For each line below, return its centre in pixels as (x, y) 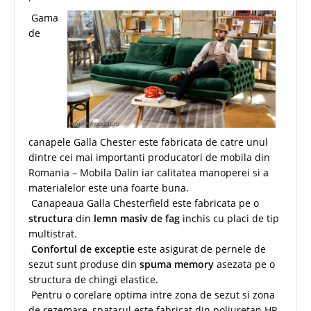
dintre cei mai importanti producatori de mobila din (149, 157)
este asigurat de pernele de (200, 249)
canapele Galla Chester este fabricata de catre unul (148, 142)
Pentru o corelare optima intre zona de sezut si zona (152, 294)
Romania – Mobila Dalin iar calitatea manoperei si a (149, 172)
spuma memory (177, 264)
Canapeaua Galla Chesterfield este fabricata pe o (144, 203)
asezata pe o (244, 264)
